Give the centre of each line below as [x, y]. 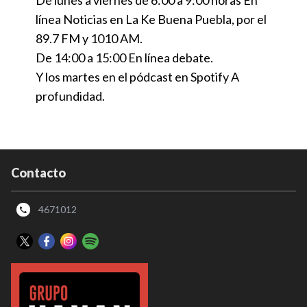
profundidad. [71, 96]
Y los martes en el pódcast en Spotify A [137, 76]
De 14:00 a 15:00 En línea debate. [124, 57]
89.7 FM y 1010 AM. [89, 38]
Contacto [38, 172]
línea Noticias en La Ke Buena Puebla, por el [151, 19]
